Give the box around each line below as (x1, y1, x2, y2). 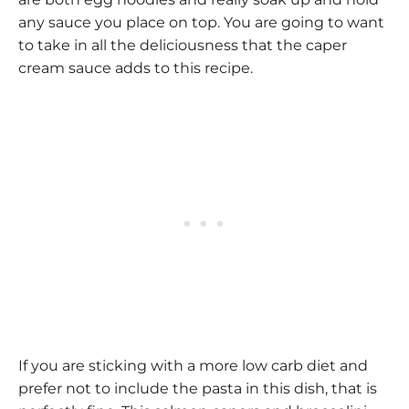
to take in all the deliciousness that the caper (18, 36, 347, 54)
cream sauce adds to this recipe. (18, 58, 253, 77)
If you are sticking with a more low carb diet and (18, 356, 368, 374)
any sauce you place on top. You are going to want (18, 13, 384, 31)
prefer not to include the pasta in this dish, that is (18, 379, 377, 397)
